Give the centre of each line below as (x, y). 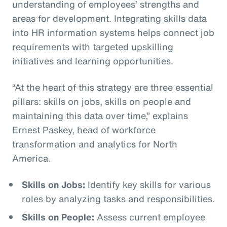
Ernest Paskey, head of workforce (84, 129)
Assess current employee (149, 217)
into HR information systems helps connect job (113, 32)
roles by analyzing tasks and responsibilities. (118, 198)
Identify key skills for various (148, 184)
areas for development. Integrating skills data (109, 18)
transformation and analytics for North (95, 144)
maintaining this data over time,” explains (100, 115)
